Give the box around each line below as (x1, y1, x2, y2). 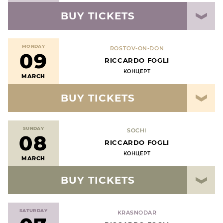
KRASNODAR (117, 209, 157, 216)
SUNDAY (22, 125, 44, 131)
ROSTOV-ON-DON (110, 45, 164, 52)
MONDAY (21, 43, 45, 49)
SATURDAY (19, 207, 48, 213)
